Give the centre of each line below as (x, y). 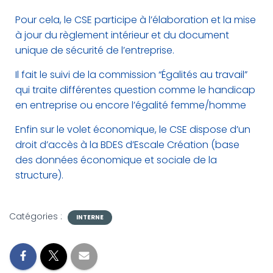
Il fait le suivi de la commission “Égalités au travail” (131, 75)
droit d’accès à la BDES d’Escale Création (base (127, 145)
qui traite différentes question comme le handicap (135, 90)
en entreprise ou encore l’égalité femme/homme (131, 105)
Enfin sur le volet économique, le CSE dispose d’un (133, 129)
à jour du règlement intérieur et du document (122, 35)
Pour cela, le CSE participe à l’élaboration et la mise (136, 20)
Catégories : (37, 216)
